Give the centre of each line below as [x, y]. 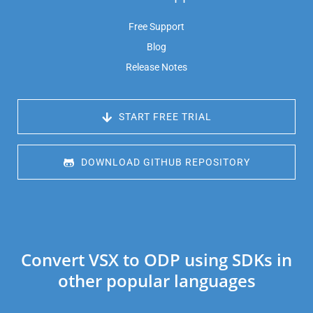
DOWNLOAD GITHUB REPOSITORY [164, 162]
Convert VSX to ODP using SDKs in [156, 260]
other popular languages [156, 281]
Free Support [156, 27]
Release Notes [156, 67]
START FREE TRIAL [163, 117]
